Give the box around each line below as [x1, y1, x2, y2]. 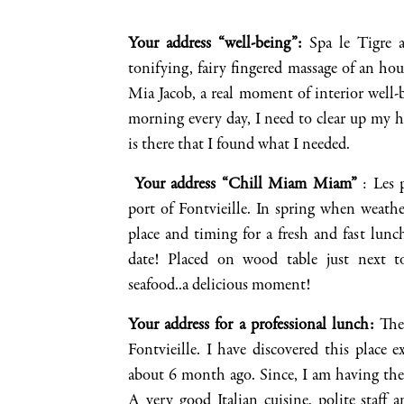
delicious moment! [188, 277, 310, 295]
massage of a [282, 60, 365, 78]
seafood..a [128, 277, 188, 295]
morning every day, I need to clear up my [128, 111, 395, 129]
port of [128, 201, 179, 219]
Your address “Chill [133, 176, 268, 194]
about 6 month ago [128, 367, 252, 385]
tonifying [128, 60, 189, 78]
